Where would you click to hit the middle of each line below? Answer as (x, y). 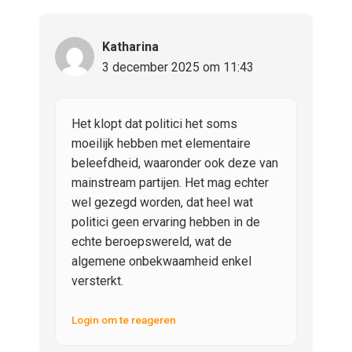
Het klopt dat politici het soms (154, 124)
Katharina (130, 47)
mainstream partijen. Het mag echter (170, 183)
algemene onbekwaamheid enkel (161, 262)
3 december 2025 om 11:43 (178, 68)
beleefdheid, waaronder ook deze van (175, 163)
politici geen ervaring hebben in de (166, 222)
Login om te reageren (124, 320)
